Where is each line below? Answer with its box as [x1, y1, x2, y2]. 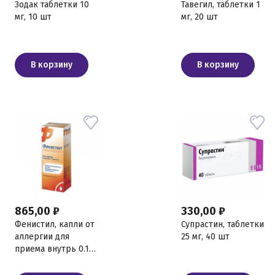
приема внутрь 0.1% [15, 244, 96, 254]
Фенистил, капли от [15, 219, 95, 230]
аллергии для [15, 231, 69, 242]
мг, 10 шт [15, 12, 52, 22]
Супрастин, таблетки [181, 219, 264, 230]
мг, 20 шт [181, 12, 218, 22]
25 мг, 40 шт [181, 231, 230, 242]
